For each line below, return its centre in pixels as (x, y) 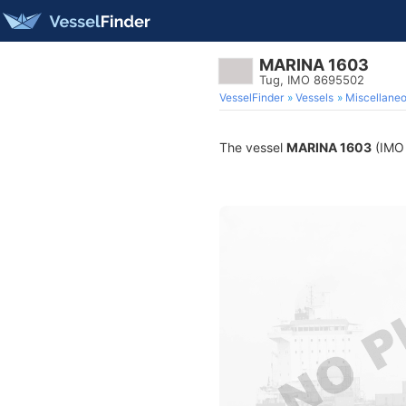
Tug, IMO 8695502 (312, 80)
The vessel (253, 147)
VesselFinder (251, 97)
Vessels (314, 97)
